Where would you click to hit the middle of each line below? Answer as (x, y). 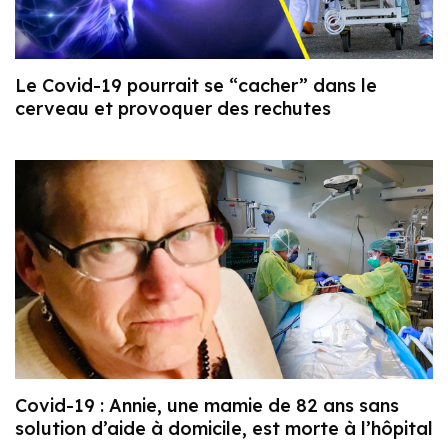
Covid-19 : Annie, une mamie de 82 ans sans (207, 406)
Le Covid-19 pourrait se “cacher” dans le (196, 85)
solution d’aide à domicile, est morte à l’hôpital (224, 429)
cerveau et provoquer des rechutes (173, 108)
